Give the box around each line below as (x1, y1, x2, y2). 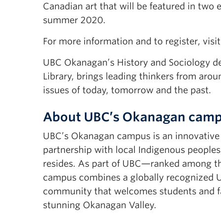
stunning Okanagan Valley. (43, 200, 156, 210)
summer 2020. (43, 15, 106, 25)
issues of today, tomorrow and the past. (43, 85, 211, 95)
